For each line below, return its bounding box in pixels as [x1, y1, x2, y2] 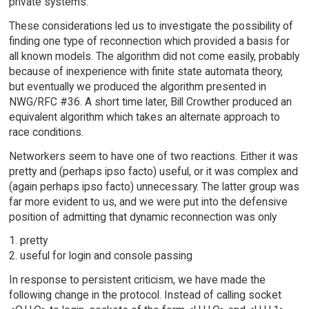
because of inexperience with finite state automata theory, [8, 64, 283, 78]
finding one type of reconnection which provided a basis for [8, 34, 290, 48]
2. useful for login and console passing [8, 249, 192, 263]
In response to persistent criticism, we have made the [8, 273, 266, 287]
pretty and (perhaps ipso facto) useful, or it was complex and [8, 164, 298, 178]
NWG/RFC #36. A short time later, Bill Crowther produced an [8, 94, 292, 108]
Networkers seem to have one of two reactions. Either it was [8, 149, 298, 163]
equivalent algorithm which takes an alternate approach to [8, 110, 280, 123]
